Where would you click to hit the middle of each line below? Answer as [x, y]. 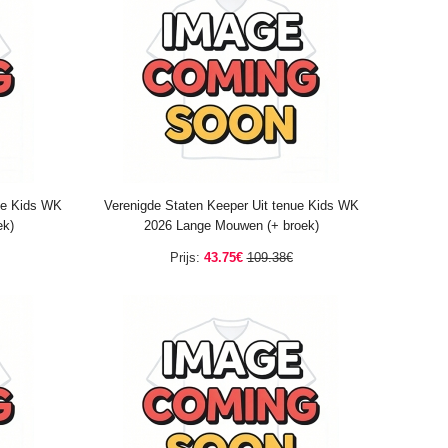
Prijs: [184, 257]
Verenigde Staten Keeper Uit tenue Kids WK [231, 205]
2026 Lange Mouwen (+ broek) [231, 225]
